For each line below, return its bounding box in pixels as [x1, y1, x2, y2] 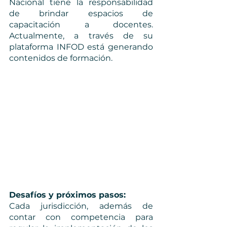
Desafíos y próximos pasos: [9, 190, 128, 200]
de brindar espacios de [9, 9, 153, 18]
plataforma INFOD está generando [9, 42, 153, 52]
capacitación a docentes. [9, 20, 153, 29]
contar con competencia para [9, 212, 153, 222]
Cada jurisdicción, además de [9, 201, 153, 211]
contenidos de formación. [9, 53, 115, 63]
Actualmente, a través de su [9, 31, 153, 41]
